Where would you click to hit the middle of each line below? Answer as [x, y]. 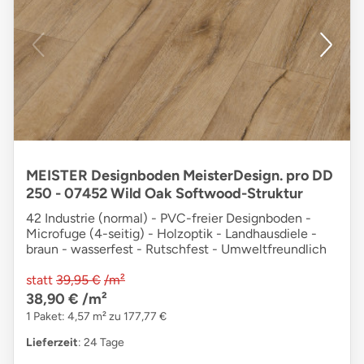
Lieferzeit [52, 343]
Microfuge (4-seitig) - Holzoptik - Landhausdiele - [171, 234]
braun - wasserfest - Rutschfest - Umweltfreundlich [176, 249]
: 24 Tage [101, 343]
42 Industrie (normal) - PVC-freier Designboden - [169, 219]
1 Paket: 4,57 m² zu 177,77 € [96, 317]
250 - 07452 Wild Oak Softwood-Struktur [165, 194]
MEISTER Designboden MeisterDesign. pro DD [180, 176]
